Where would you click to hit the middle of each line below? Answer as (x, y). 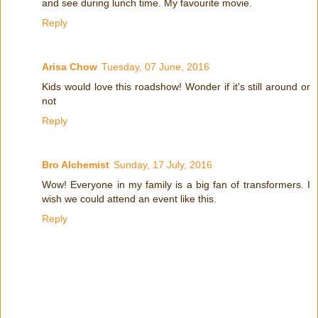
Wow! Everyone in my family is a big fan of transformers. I (176, 184)
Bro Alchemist (76, 164)
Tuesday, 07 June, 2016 (155, 67)
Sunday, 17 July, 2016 (163, 164)
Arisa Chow (70, 67)
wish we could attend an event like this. (129, 198)
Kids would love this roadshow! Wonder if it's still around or (176, 87)
